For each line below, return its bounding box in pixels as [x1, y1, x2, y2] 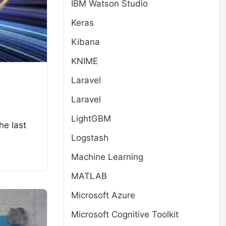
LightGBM [71, 114, 111, 124]
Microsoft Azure [71, 190, 135, 200]
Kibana [71, 37, 100, 47]
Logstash [71, 133, 108, 143]
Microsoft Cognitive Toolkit [71, 209, 179, 219]
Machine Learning [71, 152, 143, 162]
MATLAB [71, 171, 107, 181]
